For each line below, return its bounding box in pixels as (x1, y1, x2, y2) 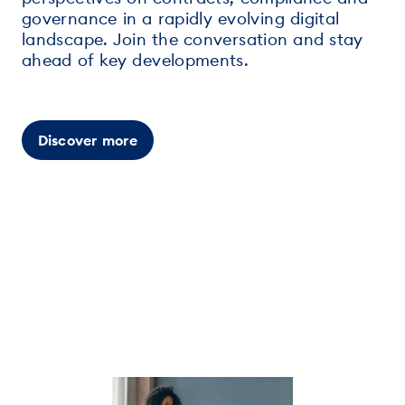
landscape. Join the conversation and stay (22, 28, 363, 50)
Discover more (38, 130, 137, 149)
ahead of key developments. (22, 49, 250, 71)
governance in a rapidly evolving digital (22, 7, 340, 29)
